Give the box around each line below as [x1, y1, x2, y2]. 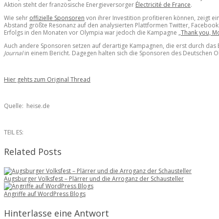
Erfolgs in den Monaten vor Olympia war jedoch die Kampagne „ [4, 28, 181, 37]
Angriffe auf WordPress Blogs [4, 189, 86, 198]
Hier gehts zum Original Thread [4, 75, 90, 84]
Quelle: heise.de [4, 101, 50, 110]
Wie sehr [4, 13, 29, 22]
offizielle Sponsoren [29, 13, 85, 22]
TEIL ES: [4, 128, 23, 136]
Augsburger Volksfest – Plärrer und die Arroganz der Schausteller [4, 174, 184, 183]
